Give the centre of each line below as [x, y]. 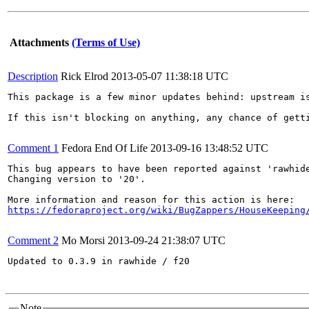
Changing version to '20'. [77, 179]
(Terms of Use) [106, 42]
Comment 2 [33, 240]
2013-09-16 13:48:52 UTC [209, 148]
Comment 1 [33, 148]
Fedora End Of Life [104, 148]
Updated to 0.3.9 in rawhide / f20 [99, 261]
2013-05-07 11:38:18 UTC [170, 76]
